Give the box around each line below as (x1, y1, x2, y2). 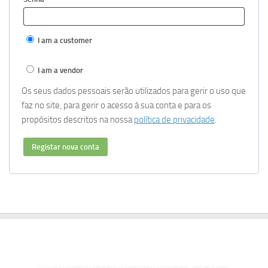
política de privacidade (134, 114, 215, 125)
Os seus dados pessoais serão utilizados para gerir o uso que (22, 85, 246, 96)
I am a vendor (36, 65, 83, 75)
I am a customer (36, 35, 92, 45)
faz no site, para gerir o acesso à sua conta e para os (22, 99, 211, 111)
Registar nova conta (32, 142, 99, 151)
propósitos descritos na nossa (22, 114, 134, 125)
